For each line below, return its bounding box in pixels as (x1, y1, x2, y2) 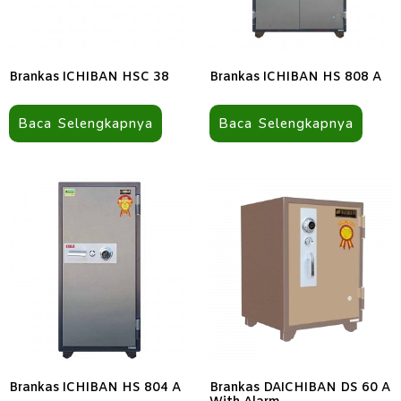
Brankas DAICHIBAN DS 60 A (209, 380, 390, 397)
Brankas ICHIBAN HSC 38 (9, 69, 169, 87)
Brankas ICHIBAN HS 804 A (9, 380, 181, 397)
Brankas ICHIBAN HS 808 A (209, 69, 381, 87)
